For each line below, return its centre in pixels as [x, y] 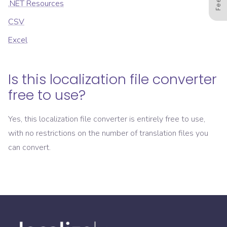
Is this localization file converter [112, 80]
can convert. [29, 148]
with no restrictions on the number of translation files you [108, 134]
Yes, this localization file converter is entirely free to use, [107, 119]
